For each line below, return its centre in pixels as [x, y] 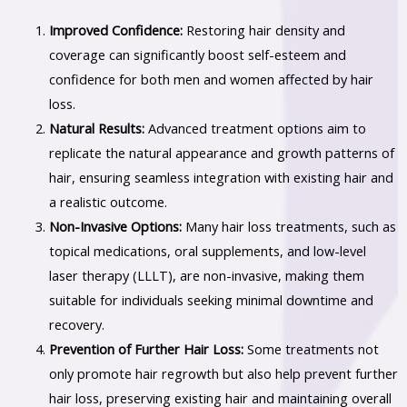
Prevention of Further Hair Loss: [146, 349]
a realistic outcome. [108, 202]
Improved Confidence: [115, 30]
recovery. [76, 325]
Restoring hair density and [263, 30]
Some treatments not [311, 349]
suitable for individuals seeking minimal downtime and [211, 300]
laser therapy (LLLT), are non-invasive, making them [206, 276]
